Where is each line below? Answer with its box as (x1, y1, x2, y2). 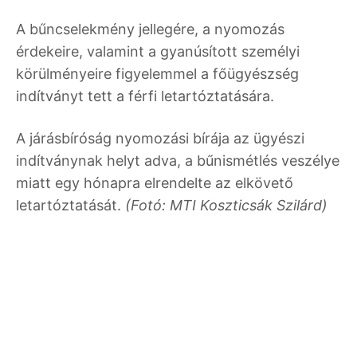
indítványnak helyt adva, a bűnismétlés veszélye (16, 151, 339, 169)
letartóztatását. (16, 196, 121, 214)
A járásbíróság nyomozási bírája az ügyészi (16, 129, 304, 147)
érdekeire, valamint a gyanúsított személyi (16, 42, 300, 60)
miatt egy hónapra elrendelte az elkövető (16, 174, 293, 191)
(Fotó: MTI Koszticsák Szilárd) (121, 196, 328, 214)
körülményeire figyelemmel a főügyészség (16, 65, 299, 82)
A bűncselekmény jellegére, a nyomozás (16, 20, 284, 37)
